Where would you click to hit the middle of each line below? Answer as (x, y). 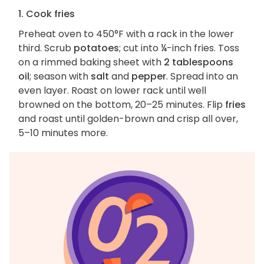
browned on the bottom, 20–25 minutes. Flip (122, 105)
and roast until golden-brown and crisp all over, (128, 119)
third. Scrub (46, 48)
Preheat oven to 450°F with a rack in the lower (126, 34)
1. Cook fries (47, 14)
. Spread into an (202, 77)
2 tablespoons (199, 62)
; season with (60, 77)
